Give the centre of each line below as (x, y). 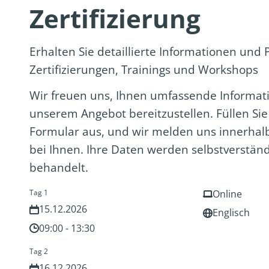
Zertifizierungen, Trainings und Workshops (144, 70)
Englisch (231, 213)
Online (227, 194)
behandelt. (59, 168)
